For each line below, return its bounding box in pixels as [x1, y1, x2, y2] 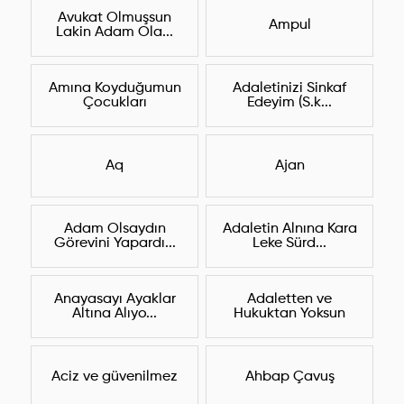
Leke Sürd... [252, 236, 326, 252]
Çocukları [82, 96, 147, 111]
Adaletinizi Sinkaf [233, 81, 346, 96]
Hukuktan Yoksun [234, 307, 345, 322]
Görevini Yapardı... [53, 236, 176, 252]
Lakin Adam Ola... [56, 25, 173, 41]
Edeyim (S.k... [247, 96, 332, 111]
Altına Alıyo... [72, 307, 157, 322]
